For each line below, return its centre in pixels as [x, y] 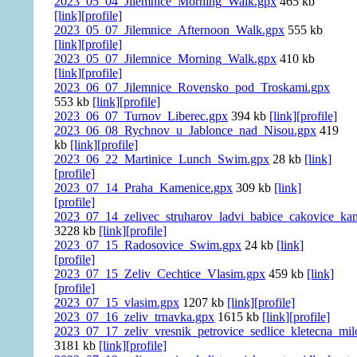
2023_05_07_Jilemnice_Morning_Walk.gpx [166, 59]
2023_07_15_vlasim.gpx [117, 303]
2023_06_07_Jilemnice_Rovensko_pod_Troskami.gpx [192, 88]
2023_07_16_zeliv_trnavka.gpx [135, 317]
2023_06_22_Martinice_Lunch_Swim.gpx [162, 159]
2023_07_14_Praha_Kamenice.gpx [144, 188]
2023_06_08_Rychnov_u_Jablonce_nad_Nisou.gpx [186, 131]
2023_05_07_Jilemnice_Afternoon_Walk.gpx [170, 30]
